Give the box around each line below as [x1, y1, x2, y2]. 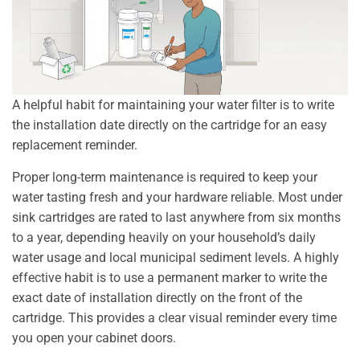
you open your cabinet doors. [12, 329, 176, 346]
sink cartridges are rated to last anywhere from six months [12, 209, 341, 225]
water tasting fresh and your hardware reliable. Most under [12, 189, 342, 205]
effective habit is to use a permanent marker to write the [12, 269, 327, 285]
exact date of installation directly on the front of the [12, 289, 302, 305]
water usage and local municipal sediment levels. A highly [12, 249, 339, 265]
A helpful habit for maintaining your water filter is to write [12, 96, 334, 112]
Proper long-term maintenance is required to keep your [12, 169, 317, 185]
